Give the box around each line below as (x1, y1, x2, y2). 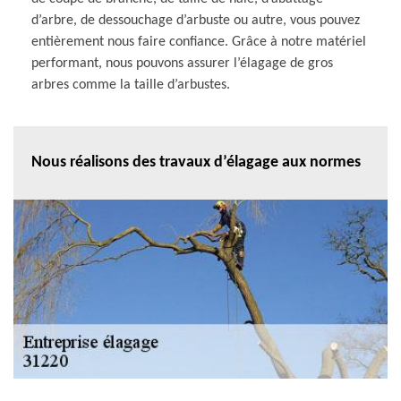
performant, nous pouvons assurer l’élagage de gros (31, 55, 333, 71)
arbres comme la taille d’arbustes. (31, 77, 230, 92)
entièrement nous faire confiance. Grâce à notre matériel (31, 34, 366, 49)
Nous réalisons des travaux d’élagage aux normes (31, 154, 361, 172)
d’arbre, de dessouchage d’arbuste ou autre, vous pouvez (31, 13, 360, 28)
